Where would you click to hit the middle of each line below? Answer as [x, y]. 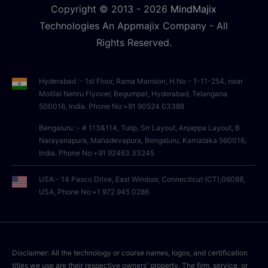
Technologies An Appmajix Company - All [134, 25]
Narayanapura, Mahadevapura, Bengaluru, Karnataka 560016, [143, 140]
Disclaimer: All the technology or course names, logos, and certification [130, 252]
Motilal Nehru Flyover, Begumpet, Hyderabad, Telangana [133, 93]
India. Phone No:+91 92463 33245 [97, 153]
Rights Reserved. [134, 42]
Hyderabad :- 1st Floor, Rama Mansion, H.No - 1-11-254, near [141, 81]
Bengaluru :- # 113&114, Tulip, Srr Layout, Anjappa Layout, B [139, 127]
